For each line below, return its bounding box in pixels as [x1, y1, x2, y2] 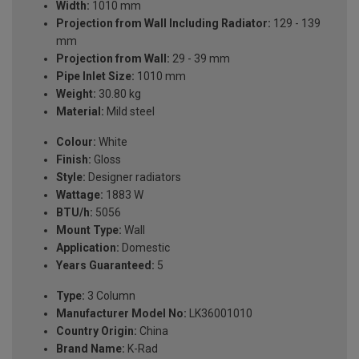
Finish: [56, 153, 91, 167]
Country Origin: [56, 325, 137, 338]
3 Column [85, 289, 135, 303]
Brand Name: [56, 342, 125, 356]
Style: [56, 171, 86, 184]
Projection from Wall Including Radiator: [56, 17, 271, 30]
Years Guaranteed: [56, 259, 155, 272]
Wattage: [56, 188, 103, 202]
